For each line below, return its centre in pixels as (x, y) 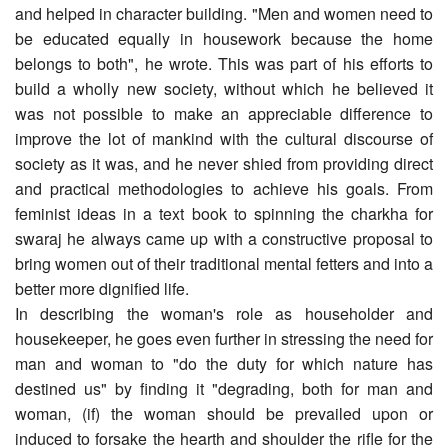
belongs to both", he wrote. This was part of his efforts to (224, 63)
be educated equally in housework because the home (224, 38)
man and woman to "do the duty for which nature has (224, 363)
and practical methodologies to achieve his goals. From (224, 188)
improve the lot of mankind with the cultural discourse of (224, 138)
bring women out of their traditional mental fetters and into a (224, 263)
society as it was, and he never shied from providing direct (224, 163)
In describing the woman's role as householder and (224, 313)
